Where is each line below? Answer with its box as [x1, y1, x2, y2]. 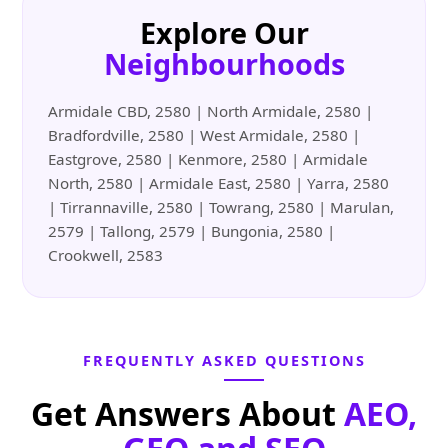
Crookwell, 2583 [48, 245, 164, 266]
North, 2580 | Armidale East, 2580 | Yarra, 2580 [48, 173, 390, 194]
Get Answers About [31, 392, 344, 436]
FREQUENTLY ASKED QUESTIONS [82, 351, 366, 371]
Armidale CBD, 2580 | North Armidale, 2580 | [48, 101, 374, 122]
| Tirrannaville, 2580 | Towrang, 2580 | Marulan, [48, 197, 395, 218]
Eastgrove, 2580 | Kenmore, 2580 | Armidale [48, 149, 369, 170]
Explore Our [139, 13, 309, 53]
